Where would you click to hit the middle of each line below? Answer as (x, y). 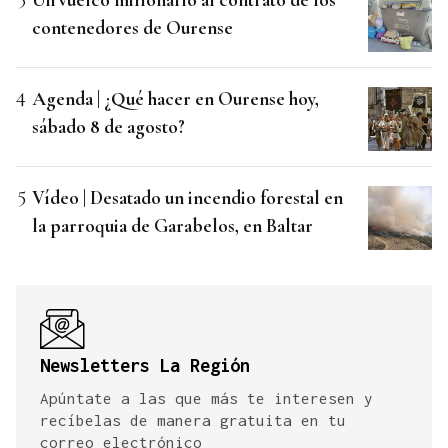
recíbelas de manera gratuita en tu (193, 419)
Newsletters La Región (145, 365)
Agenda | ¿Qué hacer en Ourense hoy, (175, 98)
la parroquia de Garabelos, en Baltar (172, 225)
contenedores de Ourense (132, 27)
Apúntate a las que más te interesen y (206, 397)
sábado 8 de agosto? (108, 126)
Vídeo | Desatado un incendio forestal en (187, 197)
